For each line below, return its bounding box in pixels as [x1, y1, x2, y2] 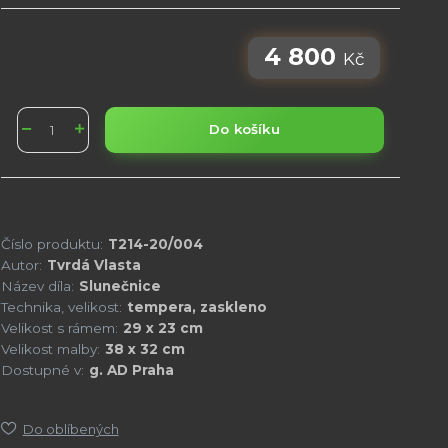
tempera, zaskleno [126, 298, 267, 315]
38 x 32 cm [104, 340, 185, 357]
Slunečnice [78, 277, 161, 294]
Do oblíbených [22, 420, 119, 437]
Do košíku [208, 121, 280, 138]
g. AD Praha [88, 361, 174, 378]
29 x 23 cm [122, 319, 203, 336]
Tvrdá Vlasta [46, 256, 141, 273]
